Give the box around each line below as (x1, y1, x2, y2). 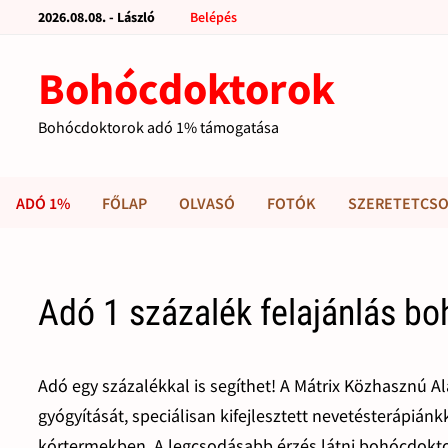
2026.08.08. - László (38, 8, 156, 26)
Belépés (190, 8, 238, 26)
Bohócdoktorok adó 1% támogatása (38, 117, 280, 137)
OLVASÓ (179, 193, 235, 213)
